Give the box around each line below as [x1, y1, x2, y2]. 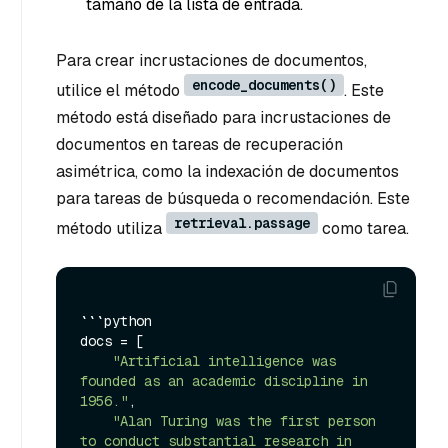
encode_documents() [192, 75, 336, 94]
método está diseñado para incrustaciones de [56, 106, 391, 128]
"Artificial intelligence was [112, 352, 336, 370]
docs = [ [80, 332, 144, 350]
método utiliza [56, 217, 166, 239]
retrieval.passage [174, 213, 310, 232]
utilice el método [56, 79, 184, 101]
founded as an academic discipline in [80, 372, 368, 390]
